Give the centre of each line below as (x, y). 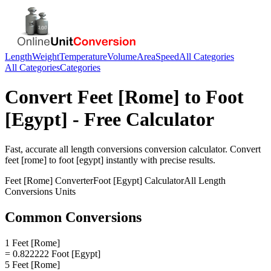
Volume (122, 57)
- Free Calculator (141, 119)
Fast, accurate (32, 149)
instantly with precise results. (159, 160)
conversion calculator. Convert (201, 149)
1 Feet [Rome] (32, 243)
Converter (73, 180)
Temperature (83, 57)
